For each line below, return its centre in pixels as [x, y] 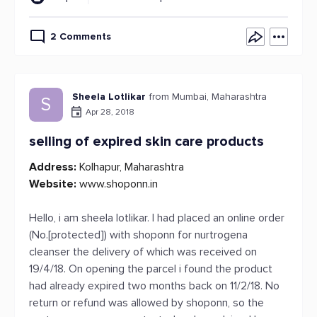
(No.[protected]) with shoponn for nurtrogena [138, 235]
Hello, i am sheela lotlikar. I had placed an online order [157, 218]
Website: [53, 184]
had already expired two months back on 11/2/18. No [154, 286]
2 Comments [81, 36]
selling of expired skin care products [146, 142]
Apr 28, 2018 [110, 112]
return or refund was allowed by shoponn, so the [146, 303]
